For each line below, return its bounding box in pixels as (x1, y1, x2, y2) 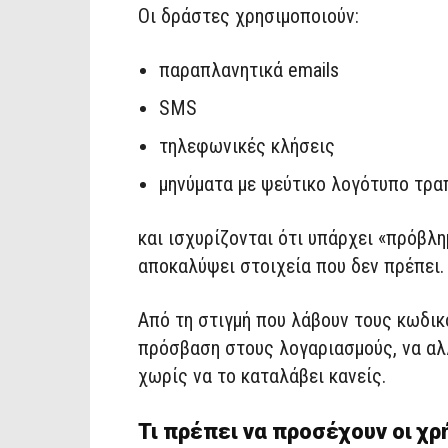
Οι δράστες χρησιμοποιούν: (138, 3, 359, 28)
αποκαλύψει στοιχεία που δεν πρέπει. (138, 253, 444, 278)
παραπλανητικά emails (159, 57, 339, 82)
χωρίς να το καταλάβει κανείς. (138, 363, 386, 388)
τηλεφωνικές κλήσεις (159, 133, 335, 158)
